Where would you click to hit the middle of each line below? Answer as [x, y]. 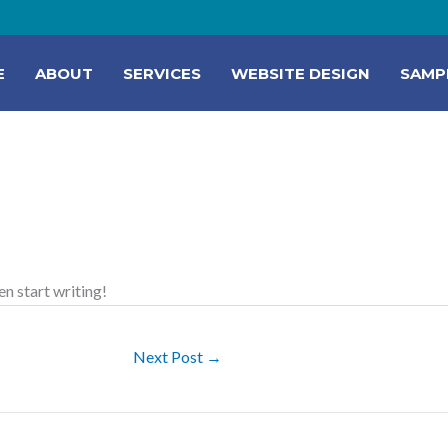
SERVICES [162, 73]
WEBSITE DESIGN [300, 73]
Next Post [169, 357]
